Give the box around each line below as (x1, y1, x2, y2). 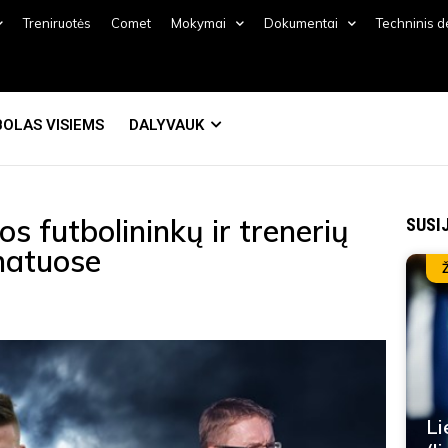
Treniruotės (22, 15, 91, 31)
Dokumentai (263, 15, 338, 31)
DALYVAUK (128, 116, 204, 134)
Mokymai (170, 15, 226, 31)
